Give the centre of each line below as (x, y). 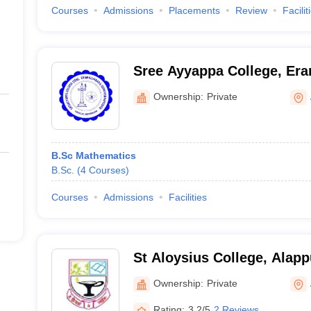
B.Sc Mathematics (93, 155)
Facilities (187, 197)
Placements (194, 10)
